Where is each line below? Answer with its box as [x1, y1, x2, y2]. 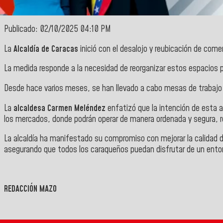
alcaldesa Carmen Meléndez [13, 102, 106, 114]
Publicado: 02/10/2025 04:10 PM [4, 23, 111, 36]
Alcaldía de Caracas [13, 43, 78, 55]
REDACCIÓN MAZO [4, 183, 57, 196]
